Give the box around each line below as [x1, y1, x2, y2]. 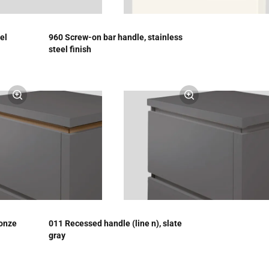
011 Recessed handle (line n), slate [48, 219, 182, 228]
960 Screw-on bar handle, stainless [48, 32, 183, 42]
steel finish [48, 44, 91, 54]
